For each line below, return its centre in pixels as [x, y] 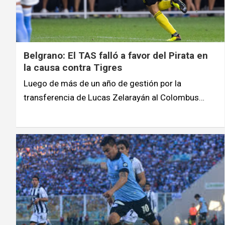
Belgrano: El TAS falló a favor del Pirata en [116, 55]
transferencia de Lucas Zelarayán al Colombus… [114, 97]
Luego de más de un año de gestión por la [102, 83]
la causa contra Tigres [73, 67]
